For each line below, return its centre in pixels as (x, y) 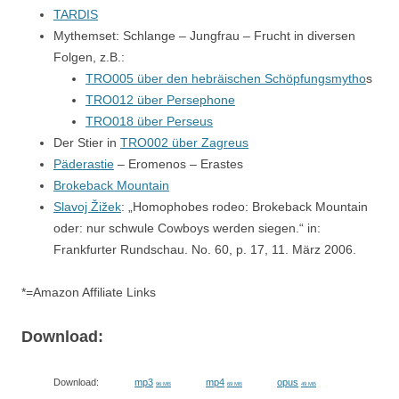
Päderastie (84, 164)
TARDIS (76, 14)
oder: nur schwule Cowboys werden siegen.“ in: (187, 228)
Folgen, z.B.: (89, 57)
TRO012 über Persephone (160, 100)
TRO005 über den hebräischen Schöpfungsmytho (226, 78)
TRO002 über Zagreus (184, 142)
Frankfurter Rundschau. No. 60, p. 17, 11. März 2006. (205, 249)
